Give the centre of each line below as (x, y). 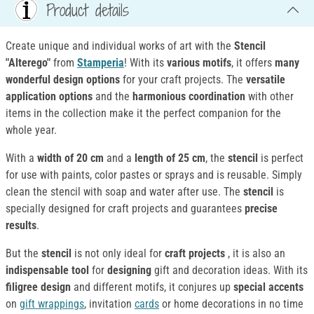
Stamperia (101, 62)
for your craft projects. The (183, 79)
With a (21, 158)
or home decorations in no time (231, 303)
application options (49, 96)
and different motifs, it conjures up (152, 287)
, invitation (109, 303)
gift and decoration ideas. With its (230, 270)
